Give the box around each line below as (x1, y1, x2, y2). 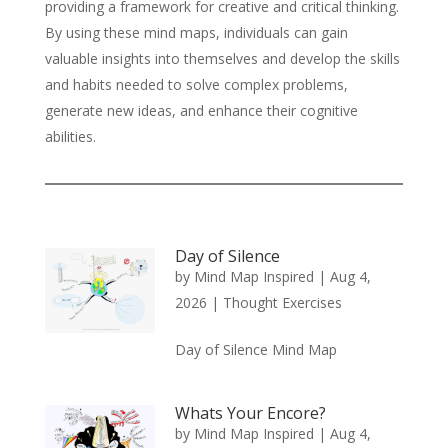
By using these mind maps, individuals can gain (44, 22, 348, 42)
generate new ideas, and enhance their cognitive (44, 100, 358, 120)
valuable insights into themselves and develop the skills (44, 48, 400, 68)
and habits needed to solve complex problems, (44, 74, 348, 94)
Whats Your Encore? (174, 401, 326, 424)
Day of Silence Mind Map (174, 339, 337, 359)
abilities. (44, 126, 96, 146)
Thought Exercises (222, 292, 342, 312)
